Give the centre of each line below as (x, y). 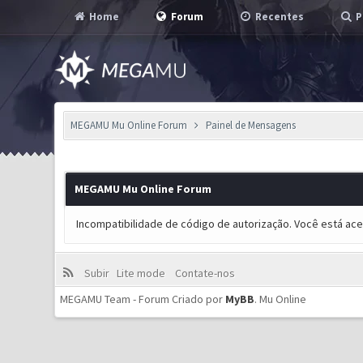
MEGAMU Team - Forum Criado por (143, 299)
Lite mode (143, 273)
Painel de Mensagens (250, 125)
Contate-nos (203, 273)
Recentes (279, 17)
